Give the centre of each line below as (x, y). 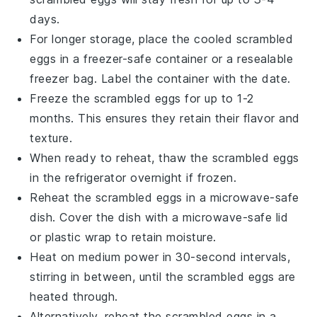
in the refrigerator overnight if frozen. (133, 177)
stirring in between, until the (109, 276)
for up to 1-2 (217, 98)
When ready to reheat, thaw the (121, 157)
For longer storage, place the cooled (133, 39)
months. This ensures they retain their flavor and (165, 118)
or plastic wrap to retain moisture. (123, 237)
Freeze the (62, 98)
